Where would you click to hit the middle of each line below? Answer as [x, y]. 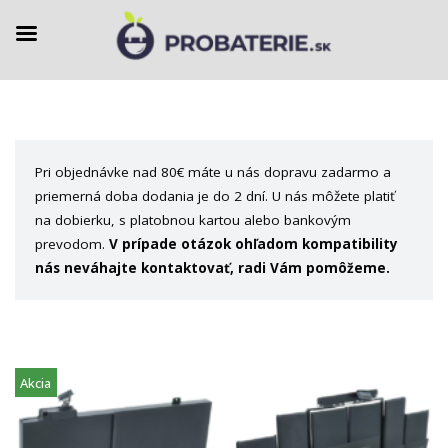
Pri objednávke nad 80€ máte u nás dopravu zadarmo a [213, 172]
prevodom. [72, 244]
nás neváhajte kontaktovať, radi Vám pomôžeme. [212, 268]
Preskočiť [47, 134]
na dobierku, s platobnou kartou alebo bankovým [193, 220]
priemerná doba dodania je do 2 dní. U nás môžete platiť [215, 196]
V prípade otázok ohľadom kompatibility [253, 244]
